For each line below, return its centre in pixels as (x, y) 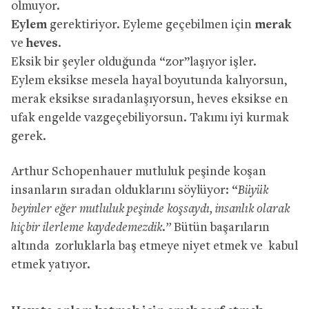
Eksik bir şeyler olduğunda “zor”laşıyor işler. (134, 62)
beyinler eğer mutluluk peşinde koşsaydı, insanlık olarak (150, 209)
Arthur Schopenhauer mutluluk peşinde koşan (139, 172)
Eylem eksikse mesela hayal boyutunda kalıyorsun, (149, 81)
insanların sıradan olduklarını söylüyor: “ (124, 190)
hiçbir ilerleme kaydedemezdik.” (91, 228)
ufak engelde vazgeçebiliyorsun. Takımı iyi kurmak (150, 118)
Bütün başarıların (220, 228)
